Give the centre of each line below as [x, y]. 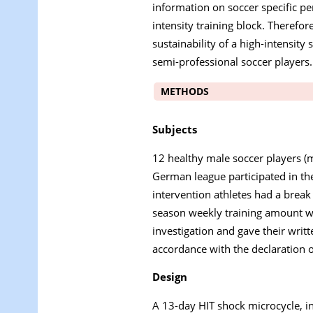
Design [170, 277]
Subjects [175, 129]
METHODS [185, 91]
